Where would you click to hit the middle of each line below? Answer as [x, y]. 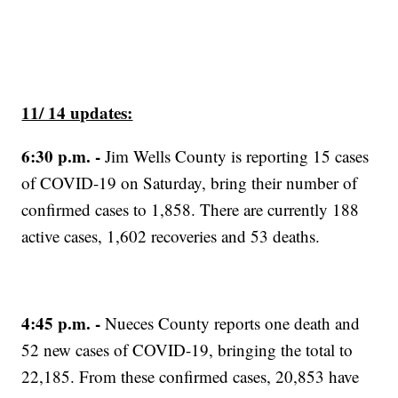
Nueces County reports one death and [231, 323]
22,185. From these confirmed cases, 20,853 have [191, 377]
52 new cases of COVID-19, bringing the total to [187, 350]
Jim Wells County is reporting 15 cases [237, 156]
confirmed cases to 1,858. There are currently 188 [191, 210]
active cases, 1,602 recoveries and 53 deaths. [171, 236]
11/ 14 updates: [77, 113]
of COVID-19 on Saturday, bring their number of [190, 183]
